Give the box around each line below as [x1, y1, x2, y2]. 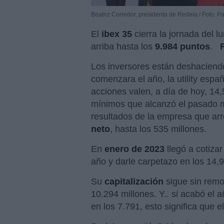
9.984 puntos [155, 41, 210, 52]
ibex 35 [101, 29, 132, 39]
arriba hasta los [91, 41, 152, 52]
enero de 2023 [102, 144, 167, 154]
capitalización [104, 176, 166, 187]
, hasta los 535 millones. [110, 124, 206, 134]
